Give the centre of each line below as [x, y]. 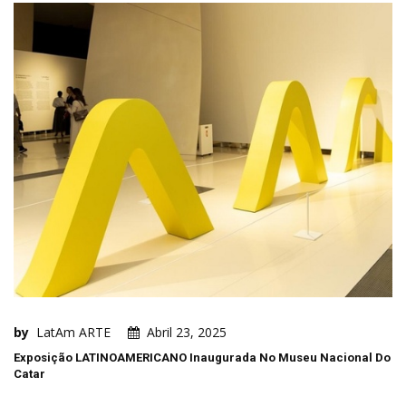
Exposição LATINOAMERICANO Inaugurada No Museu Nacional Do [202, 357]
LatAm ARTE [73, 332]
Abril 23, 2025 [187, 332]
